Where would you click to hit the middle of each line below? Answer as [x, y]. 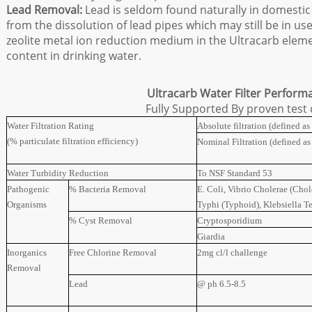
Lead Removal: [44, 10]
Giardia [211, 236]
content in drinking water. [74, 56]
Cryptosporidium [229, 220]
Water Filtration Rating [50, 126]
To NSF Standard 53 [235, 173]
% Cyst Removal [101, 220]
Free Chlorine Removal [113, 252]
